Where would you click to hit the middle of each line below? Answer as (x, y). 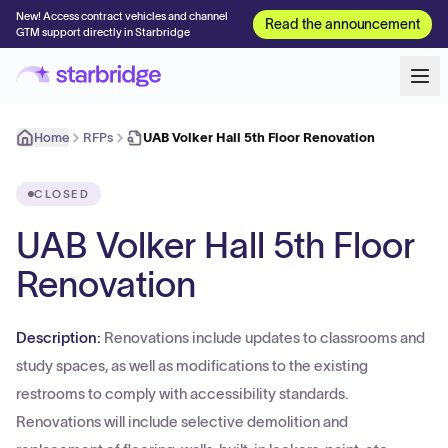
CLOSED (62, 194)
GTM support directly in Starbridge (103, 32)
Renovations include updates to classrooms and (264, 337)
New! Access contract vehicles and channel (122, 16)
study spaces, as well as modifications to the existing (192, 365)
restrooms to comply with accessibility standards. (182, 393)
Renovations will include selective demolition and (182, 421)
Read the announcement (342, 23)
